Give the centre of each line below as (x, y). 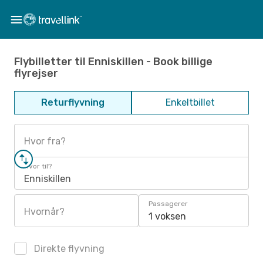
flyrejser (36, 73)
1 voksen (167, 216)
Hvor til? (38, 166)
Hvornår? (44, 212)
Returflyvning (73, 102)
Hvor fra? (45, 141)
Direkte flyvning (68, 249)
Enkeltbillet (190, 102)
